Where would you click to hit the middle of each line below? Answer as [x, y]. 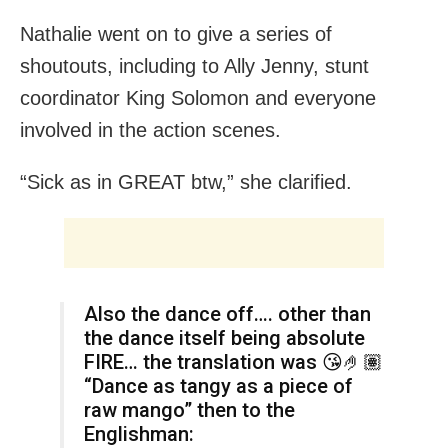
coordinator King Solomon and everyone [198, 97]
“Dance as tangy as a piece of [218, 385]
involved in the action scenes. [150, 129]
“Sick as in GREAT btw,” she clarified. [186, 181]
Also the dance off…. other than [227, 313]
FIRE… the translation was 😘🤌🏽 [233, 361]
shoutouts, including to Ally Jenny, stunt [194, 65]
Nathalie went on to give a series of [176, 33]
